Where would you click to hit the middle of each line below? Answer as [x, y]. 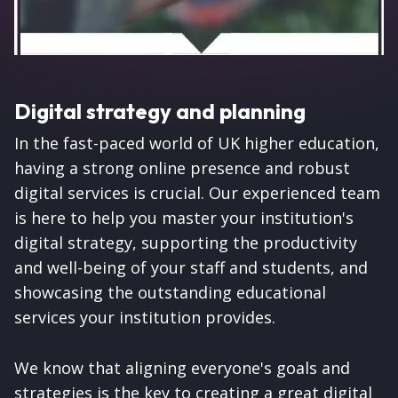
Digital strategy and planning [160, 111]
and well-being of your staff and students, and [191, 268]
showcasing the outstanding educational [170, 293]
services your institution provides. [145, 318]
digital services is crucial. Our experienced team [197, 193]
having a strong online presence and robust [182, 168]
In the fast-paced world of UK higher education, [197, 143]
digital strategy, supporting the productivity [186, 243]
